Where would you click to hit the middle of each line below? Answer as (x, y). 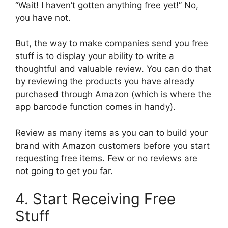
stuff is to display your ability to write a (95, 56)
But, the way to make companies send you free (112, 44)
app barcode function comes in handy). (95, 107)
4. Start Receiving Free (95, 199)
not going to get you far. (64, 171)
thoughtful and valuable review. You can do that (113, 69)
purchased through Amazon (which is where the (113, 94)
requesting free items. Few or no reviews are (106, 158)
